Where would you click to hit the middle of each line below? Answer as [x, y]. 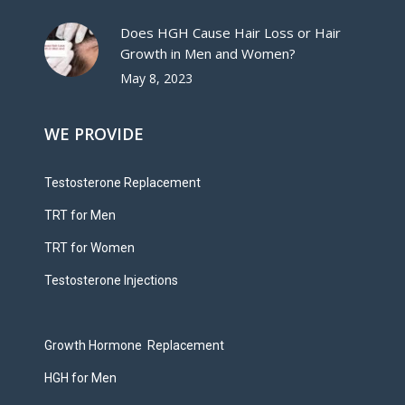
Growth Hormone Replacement [134, 346]
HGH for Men [80, 378]
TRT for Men [80, 216]
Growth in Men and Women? [208, 54]
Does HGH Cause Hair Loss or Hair [231, 33]
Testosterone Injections [111, 281]
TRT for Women [89, 248]
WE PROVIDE [94, 134]
